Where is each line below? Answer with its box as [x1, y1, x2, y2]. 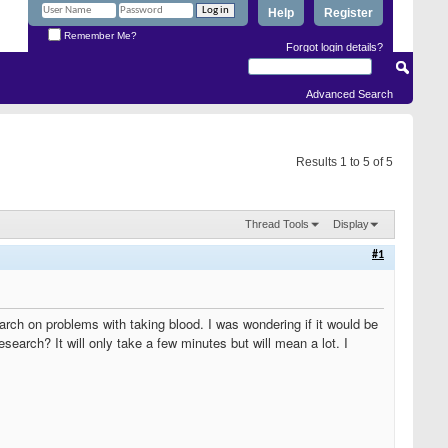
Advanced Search [306, 88, 393, 100]
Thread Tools [244, 217, 309, 230]
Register [324, 6, 373, 20]
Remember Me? [61, 29, 137, 41]
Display [333, 217, 369, 230]
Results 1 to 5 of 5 [296, 155, 393, 169]
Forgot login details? [286, 40, 383, 53]
